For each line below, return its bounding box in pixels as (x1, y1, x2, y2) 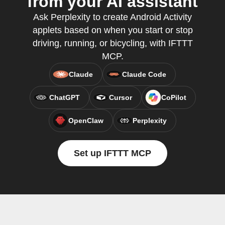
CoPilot (161, 93, 186, 101)
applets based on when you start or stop (32, 25, 193, 35)
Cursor (108, 93, 132, 101)
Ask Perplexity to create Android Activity (33, 12, 192, 22)
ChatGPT (49, 93, 80, 101)
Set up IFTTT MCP (74, 148, 151, 158)
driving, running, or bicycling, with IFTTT (32, 38, 193, 48)
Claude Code (122, 70, 166, 78)
